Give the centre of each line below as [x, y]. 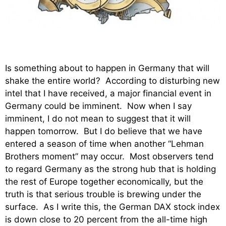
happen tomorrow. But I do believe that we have [104, 131]
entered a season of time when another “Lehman [104, 144]
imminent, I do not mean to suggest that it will [98, 118]
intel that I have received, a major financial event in [108, 93]
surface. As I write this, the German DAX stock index [112, 207]
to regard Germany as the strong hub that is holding [110, 169]
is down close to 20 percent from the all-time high [106, 219]
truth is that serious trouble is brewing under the [103, 194]
